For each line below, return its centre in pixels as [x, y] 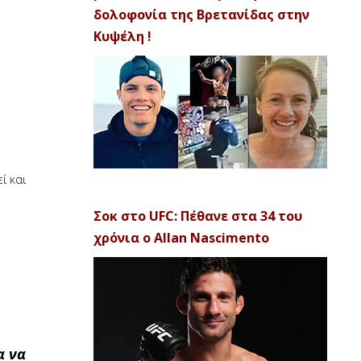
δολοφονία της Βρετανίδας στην [201, 15]
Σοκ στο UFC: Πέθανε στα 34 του [198, 216]
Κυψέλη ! [122, 36]
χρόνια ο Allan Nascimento [181, 238]
